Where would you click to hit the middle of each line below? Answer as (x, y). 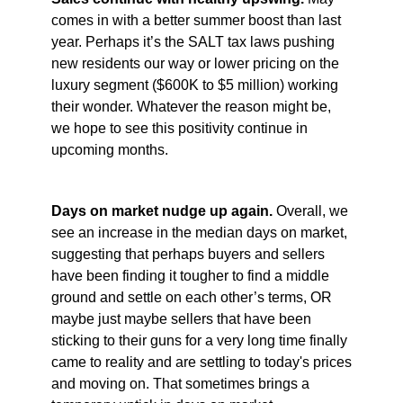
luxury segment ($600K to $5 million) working (194, 85)
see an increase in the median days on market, (199, 233)
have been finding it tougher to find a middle (190, 276)
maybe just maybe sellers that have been (181, 319)
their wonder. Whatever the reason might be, (191, 107)
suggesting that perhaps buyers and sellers (188, 255)
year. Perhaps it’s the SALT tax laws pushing (193, 42)
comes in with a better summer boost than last (196, 21)
